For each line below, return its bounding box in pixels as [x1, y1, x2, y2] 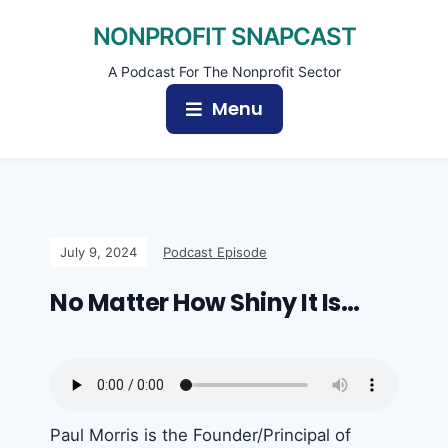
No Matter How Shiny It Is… [50, 286, 359, 319]
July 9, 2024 [60, 244, 137, 260]
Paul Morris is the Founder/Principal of [50, 425, 351, 445]
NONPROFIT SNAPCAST [92, 22, 356, 51]
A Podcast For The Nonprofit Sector [107, 63, 341, 80]
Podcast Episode [163, 244, 267, 260]
